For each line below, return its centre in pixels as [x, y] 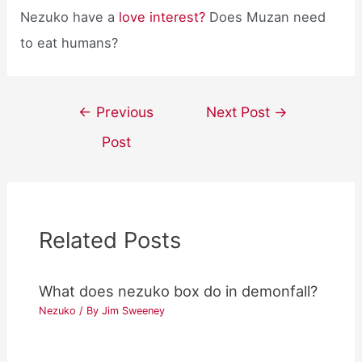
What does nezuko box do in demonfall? [179, 291]
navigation [83, 134]
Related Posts [110, 240]
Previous [123, 112]
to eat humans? [69, 43]
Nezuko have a [70, 17]
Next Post [240, 112]
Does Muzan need [268, 17]
